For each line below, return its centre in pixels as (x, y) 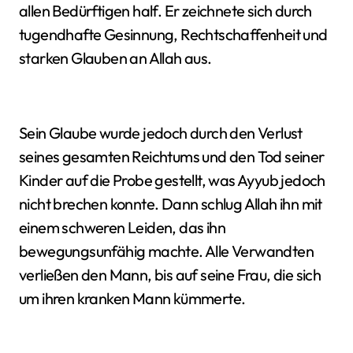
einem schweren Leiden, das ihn (122, 227)
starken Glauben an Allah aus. (115, 58)
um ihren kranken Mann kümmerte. (132, 298)
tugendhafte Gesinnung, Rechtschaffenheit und (173, 34)
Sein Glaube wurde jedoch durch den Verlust (161, 133)
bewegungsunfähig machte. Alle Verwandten (166, 251)
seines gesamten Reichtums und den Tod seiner (172, 156)
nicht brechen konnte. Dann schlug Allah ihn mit (171, 204)
